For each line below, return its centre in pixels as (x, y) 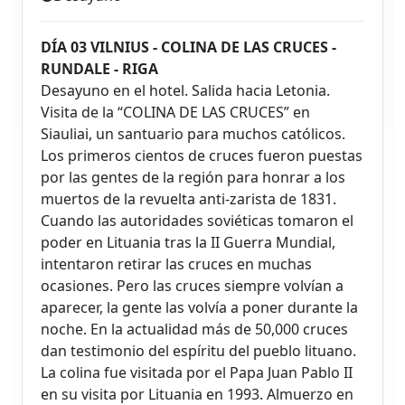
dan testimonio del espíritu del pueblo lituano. (198, 351)
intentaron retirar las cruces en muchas (176, 264)
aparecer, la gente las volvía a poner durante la (199, 308)
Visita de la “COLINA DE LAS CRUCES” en (175, 113)
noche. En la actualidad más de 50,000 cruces (194, 330)
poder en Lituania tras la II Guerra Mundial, (188, 243)
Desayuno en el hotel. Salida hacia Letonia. (185, 91)
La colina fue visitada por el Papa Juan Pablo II (197, 373)
